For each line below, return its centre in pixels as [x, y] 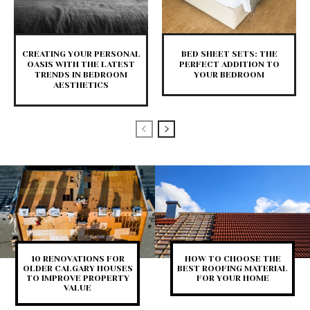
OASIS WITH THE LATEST [81, 65]
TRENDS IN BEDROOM [81, 75]
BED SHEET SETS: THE [229, 54]
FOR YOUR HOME [232, 279]
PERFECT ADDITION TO [229, 65]
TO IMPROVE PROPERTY [77, 279]
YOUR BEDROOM [229, 75]
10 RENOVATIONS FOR [77, 259]
